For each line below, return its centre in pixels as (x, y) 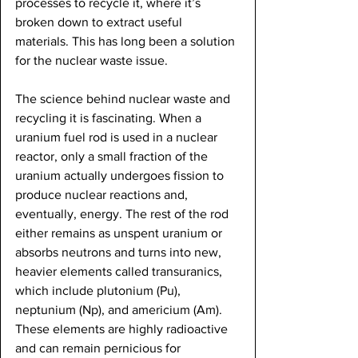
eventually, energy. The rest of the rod (123, 213)
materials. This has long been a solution (127, 41)
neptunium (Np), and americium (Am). (120, 309)
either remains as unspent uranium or (120, 233)
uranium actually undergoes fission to (121, 175)
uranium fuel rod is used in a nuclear (118, 137)
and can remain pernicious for (99, 348)
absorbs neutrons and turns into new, (120, 252)
